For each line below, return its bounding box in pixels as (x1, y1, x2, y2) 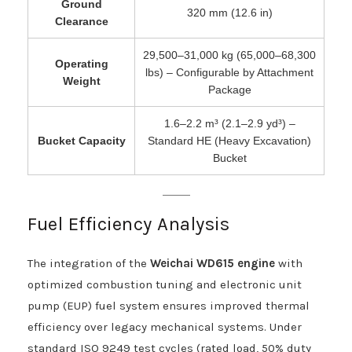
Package (207, 82, 251, 96)
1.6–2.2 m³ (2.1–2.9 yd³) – (163, 116, 295, 130)
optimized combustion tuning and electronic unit (27, 277, 302, 291)
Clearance (54, 14, 108, 27)
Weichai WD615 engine (150, 255, 275, 270)
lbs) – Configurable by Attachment (145, 65, 313, 79)
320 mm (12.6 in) (186, 5, 273, 19)
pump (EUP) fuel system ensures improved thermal (27, 298, 310, 313)
